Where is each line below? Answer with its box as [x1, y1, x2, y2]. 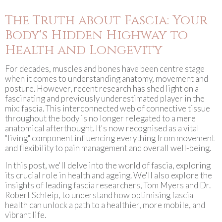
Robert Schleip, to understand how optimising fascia [5, 190, 193, 200]
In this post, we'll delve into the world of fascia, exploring [5, 160, 211, 170]
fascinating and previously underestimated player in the [5, 93, 205, 104]
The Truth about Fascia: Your [5, 12, 208, 29]
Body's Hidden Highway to [5, 27, 188, 44]
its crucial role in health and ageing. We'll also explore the [5, 170, 212, 180]
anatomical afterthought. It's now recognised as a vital [5, 123, 199, 133]
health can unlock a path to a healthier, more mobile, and [5, 200, 205, 210]
